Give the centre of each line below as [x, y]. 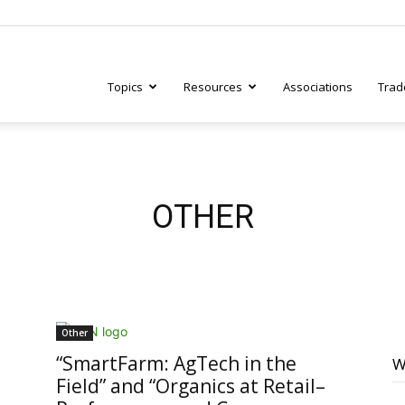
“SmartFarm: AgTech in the [176, 363]
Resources [213, 87]
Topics [125, 87]
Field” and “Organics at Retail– [191, 386]
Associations [318, 87]
